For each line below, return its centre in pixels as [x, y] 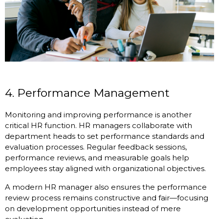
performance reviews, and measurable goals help [97, 158]
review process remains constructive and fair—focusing [107, 198]
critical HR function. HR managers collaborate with [99, 126]
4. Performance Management [87, 93]
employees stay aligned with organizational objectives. [105, 169]
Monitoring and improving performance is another [98, 115]
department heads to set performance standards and [105, 136]
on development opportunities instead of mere [93, 209]
